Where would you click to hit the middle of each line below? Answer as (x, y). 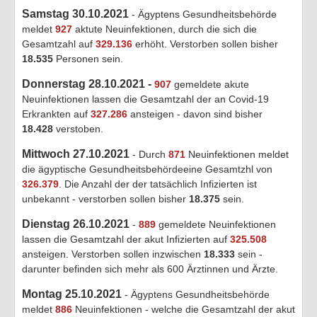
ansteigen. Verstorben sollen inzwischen (111, 254)
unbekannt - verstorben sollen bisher (105, 198)
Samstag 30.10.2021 (75, 13)
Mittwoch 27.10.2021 (77, 154)
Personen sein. (88, 58)
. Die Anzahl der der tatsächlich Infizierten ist (158, 184)
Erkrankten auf (56, 114)
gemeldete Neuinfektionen (217, 224)
